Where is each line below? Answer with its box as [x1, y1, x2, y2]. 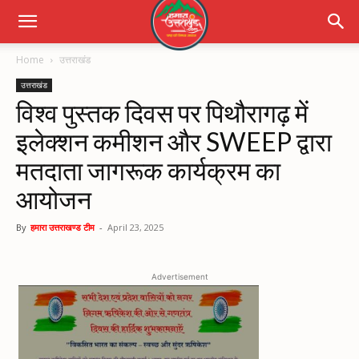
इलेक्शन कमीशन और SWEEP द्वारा [16, 126, 332, 157]
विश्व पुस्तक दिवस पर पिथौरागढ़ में [16, 97, 309, 128]
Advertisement [151, 272, 208, 281]
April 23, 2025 [107, 221, 163, 233]
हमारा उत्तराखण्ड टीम [30, 221, 95, 233]
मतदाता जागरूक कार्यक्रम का [16, 155, 280, 186]
